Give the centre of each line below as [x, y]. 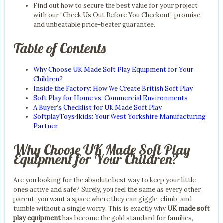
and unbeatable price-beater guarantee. [94, 25]
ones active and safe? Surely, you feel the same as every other [107, 189]
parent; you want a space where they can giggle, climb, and [103, 199]
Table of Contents [59, 48]
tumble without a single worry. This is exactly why [90, 208]
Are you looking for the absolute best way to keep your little [105, 180]
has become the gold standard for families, [127, 218]
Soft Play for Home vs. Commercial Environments [111, 98]
